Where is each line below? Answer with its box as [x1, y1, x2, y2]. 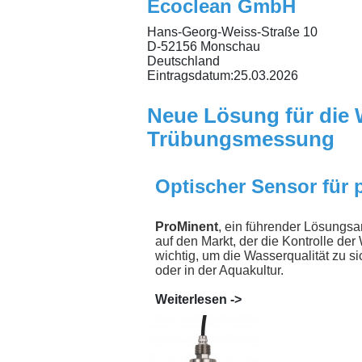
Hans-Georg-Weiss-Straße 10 [147, 25, 318, 40]
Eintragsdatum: [147, 69, 234, 83]
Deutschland [147, 54, 220, 69]
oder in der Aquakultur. [155, 263, 284, 278]
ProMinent [155, 220, 218, 234]
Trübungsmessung [147, 127, 335, 152]
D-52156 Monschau [147, 40, 260, 54]
